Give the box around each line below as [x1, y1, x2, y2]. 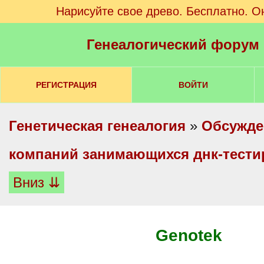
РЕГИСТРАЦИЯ [35, 80, 97, 90]
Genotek [155, 226, 222, 245]
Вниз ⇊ [13, 174, 60, 190]
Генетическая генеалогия [9, 118, 186, 134]
